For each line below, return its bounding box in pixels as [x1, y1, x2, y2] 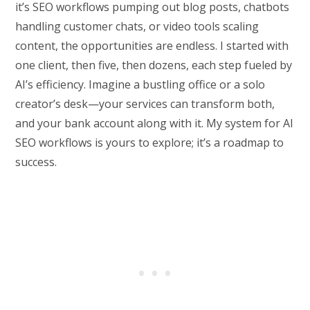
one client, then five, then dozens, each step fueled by [15, 57, 293, 73]
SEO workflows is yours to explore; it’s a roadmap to [15, 135, 284, 151]
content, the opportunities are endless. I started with [15, 38, 289, 54]
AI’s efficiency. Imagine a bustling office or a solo [15, 77, 266, 93]
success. [15, 154, 57, 170]
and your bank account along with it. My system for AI [15, 116, 294, 131]
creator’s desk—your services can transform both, [15, 96, 275, 112]
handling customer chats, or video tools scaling [15, 19, 259, 35]
